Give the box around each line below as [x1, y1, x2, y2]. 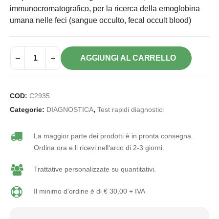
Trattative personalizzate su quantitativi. [33, 165, 156, 174]
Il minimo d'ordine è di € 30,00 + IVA [33, 187, 145, 195]
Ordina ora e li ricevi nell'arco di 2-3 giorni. [33, 144, 164, 152]
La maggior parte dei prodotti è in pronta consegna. [33, 132, 193, 140]
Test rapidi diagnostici [97, 106, 164, 114]
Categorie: [10, 106, 46, 114]
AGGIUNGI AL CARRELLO [80, 54, 176, 63]
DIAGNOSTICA [46, 106, 93, 114]
